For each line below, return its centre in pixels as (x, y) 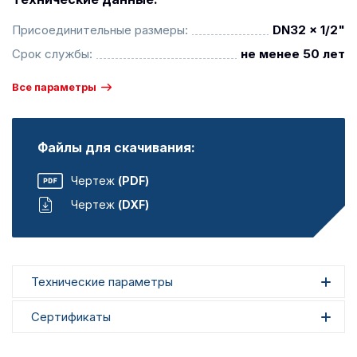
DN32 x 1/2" (309, 30)
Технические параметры (102, 282)
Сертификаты (71, 317)
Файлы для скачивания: (116, 147)
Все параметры (54, 87)
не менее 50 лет (293, 54)
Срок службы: (52, 54)
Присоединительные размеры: (100, 30)
